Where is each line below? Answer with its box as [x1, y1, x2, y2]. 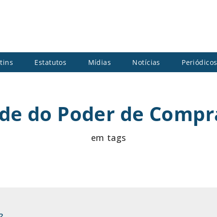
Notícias [132, 57, 160, 67]
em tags [91, 131, 126, 143]
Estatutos [34, 57, 67, 67]
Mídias [88, 57, 111, 67]
